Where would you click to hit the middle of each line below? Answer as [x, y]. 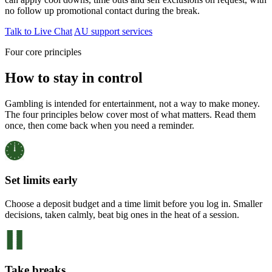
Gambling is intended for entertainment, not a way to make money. [132, 103]
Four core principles [43, 52]
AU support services [113, 31]
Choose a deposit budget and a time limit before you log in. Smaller [134, 204]
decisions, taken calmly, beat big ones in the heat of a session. [122, 215]
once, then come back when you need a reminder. [100, 125]
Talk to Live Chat [39, 31]
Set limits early [41, 180]
